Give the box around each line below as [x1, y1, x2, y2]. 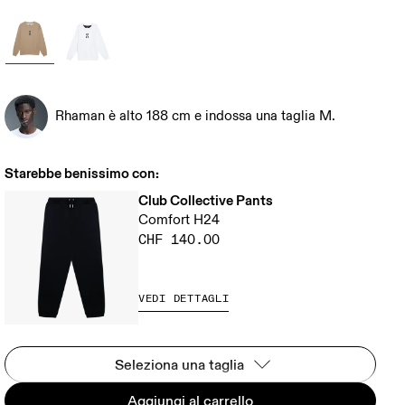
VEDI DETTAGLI [138, 292, 230, 306]
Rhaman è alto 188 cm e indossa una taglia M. [55, 108, 336, 125]
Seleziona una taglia [115, 355, 245, 373]
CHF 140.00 [138, 231, 221, 249]
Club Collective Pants [138, 192, 274, 209]
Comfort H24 [138, 212, 221, 229]
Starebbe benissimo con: [5, 165, 160, 182]
